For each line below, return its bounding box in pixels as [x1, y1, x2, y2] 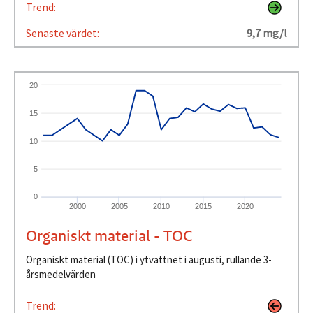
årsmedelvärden [25, 267, 96, 281]
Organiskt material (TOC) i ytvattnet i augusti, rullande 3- [25, 252, 136, 266]
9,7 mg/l [247, 25, 288, 40]
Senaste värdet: [25, 25, 101, 40]
